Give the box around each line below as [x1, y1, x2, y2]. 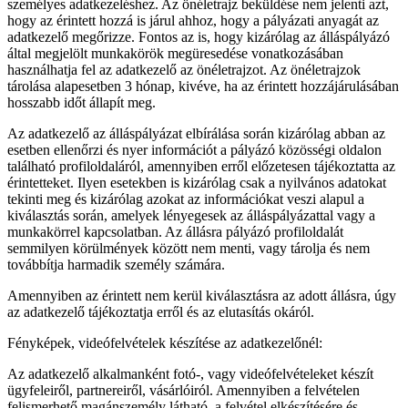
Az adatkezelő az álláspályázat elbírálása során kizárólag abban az [7, 126, 385, 142]
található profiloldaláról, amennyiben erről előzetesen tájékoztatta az [7, 158, 395, 175]
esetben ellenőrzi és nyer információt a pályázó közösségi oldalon [7, 142, 382, 158]
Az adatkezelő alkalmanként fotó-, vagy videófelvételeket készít [7, 366, 373, 382]
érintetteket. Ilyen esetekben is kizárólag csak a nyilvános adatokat [7, 175, 386, 191]
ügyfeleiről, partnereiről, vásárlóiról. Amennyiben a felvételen [7, 382, 360, 399]
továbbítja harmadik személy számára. [7, 257, 225, 273]
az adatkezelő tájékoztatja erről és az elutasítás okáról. [7, 304, 314, 321]
